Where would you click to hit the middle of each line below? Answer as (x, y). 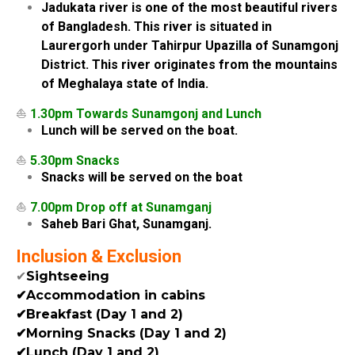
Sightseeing (68, 276)
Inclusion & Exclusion (99, 256)
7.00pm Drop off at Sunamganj (121, 207)
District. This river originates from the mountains (189, 64)
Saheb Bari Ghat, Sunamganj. (126, 223)
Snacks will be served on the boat (142, 177)
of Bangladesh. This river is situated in (157, 26)
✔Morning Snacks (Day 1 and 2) (121, 333)
